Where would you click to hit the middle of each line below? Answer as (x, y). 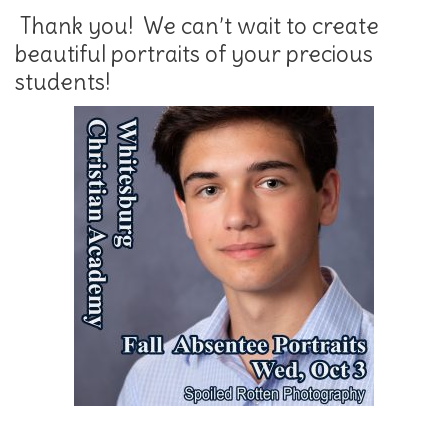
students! (62, 82)
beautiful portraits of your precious (194, 54)
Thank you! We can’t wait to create (197, 26)
